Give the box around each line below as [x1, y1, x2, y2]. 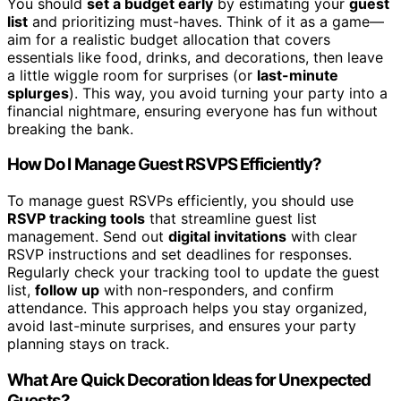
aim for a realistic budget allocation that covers [7, 30, 330, 48]
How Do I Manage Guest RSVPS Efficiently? [7, 154, 322, 175]
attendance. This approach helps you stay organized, [7, 299, 367, 318]
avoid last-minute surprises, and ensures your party [7, 317, 356, 336]
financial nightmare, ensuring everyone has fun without [7, 101, 378, 120]
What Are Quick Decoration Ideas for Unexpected [7, 369, 371, 390]
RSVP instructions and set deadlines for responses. [7, 245, 352, 264]
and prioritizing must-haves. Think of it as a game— [28, 12, 384, 30]
